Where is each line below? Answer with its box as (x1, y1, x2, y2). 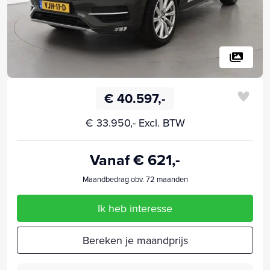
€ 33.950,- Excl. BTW (85, 115, 185, 130)
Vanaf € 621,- (90, 148, 180, 171)
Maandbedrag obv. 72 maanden (82, 173, 188, 184)
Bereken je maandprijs (82, 232, 188, 248)
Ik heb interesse (98, 200, 172, 216)
